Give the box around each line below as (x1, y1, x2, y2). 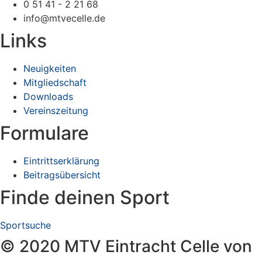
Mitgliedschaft (23, 77, 87, 89)
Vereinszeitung (23, 105, 88, 117)
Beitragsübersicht (23, 169, 101, 181)
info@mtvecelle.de (23, 12, 105, 25)
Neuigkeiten (23, 63, 76, 75)
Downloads (23, 91, 73, 103)
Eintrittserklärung (23, 155, 99, 167)
